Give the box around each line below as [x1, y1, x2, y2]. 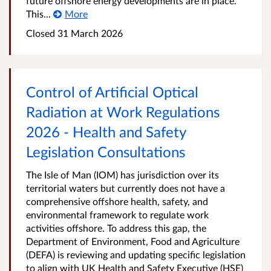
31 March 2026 [55, 27, 123, 39]
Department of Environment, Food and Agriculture [26, 235, 240, 247]
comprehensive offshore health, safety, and [26, 195, 208, 207]
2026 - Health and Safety [26, 123, 186, 140]
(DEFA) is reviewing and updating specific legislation [26, 249, 246, 260]
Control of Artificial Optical [26, 83, 198, 100]
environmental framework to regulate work [26, 209, 209, 220]
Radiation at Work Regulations [26, 103, 220, 120]
